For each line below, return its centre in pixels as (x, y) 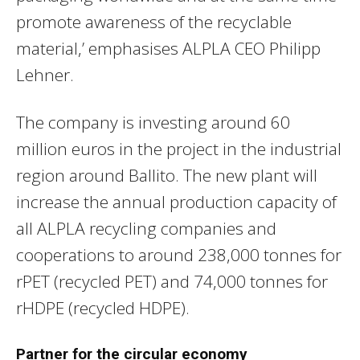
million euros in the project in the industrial (179, 148)
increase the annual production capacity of (176, 201)
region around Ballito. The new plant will (167, 175)
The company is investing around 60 (153, 122)
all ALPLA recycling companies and (146, 228)
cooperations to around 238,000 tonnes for (179, 254)
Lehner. (45, 74)
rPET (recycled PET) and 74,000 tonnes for (172, 281)
